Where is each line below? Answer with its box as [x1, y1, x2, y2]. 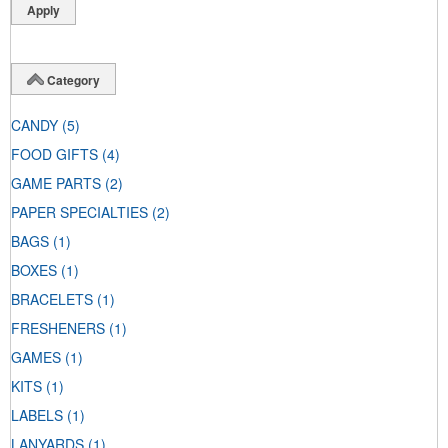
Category [47, 70, 100, 89]
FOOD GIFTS [11, 144, 98, 165]
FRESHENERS [11, 318, 105, 339]
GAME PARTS [11, 173, 101, 194]
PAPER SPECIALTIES [11, 202, 148, 223]
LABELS [11, 405, 63, 426]
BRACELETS [11, 289, 93, 310]
